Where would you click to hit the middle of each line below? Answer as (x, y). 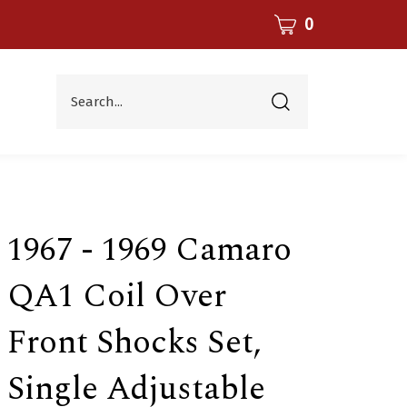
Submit (291, 100)
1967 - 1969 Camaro (149, 250)
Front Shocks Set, (134, 343)
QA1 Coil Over (116, 297)
